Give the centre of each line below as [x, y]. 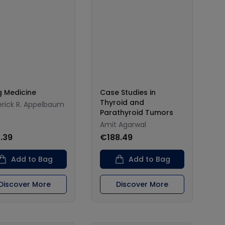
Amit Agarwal [123, 125]
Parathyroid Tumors [137, 113]
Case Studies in [128, 92]
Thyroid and [122, 102]
